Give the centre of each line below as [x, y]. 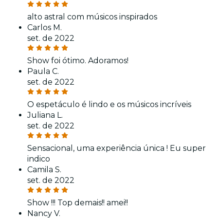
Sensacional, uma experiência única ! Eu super [117, 148]
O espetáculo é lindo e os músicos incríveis [109, 105]
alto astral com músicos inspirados [92, 17]
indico [39, 159]
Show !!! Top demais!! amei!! [78, 203]
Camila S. [44, 170]
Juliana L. [45, 115]
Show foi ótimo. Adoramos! [78, 61]
